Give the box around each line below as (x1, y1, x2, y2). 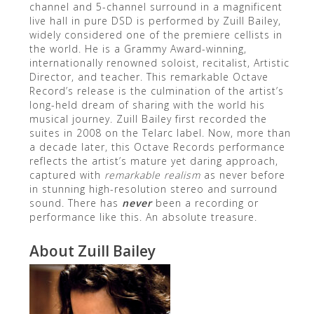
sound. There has (29, 196, 122, 210)
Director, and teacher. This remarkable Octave (29, 70, 268, 84)
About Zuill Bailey (29, 241, 156, 261)
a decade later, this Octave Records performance (29, 140, 285, 154)
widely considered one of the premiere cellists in (29, 28, 282, 42)
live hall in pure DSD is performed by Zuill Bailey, (29, 14, 281, 28)
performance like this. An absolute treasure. (29, 210, 257, 224)
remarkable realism (104, 168, 200, 182)
